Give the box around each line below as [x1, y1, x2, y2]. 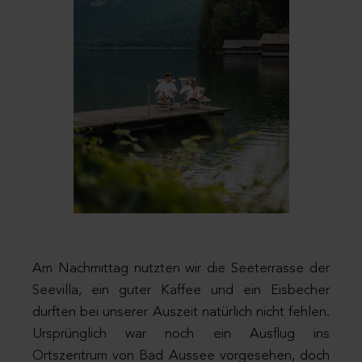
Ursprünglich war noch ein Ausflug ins [32, 327, 330, 342]
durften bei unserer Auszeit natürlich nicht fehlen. [32, 305, 330, 320]
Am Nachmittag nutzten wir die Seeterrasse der [32, 262, 330, 276]
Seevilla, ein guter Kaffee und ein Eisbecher [32, 284, 330, 298]
